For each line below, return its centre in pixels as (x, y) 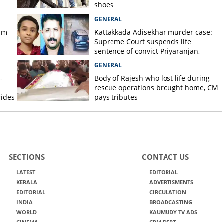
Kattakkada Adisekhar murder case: (153, 32)
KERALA (27, 182)
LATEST (26, 172)
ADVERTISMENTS (171, 182)
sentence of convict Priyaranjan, (147, 51)
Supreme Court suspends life (142, 41)
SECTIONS (27, 157)
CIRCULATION (167, 192)
